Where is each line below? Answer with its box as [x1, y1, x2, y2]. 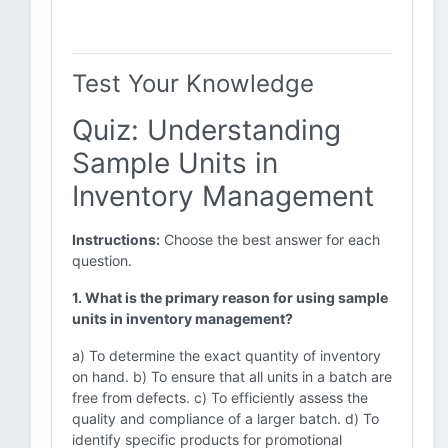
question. [72, 252, 132, 269]
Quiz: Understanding [72, 113, 341, 147]
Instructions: [72, 231, 160, 248]
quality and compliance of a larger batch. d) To [72, 410, 379, 427]
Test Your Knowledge [72, 69, 314, 98]
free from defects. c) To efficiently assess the [72, 389, 368, 406]
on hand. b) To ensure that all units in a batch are [72, 368, 392, 385]
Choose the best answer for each [160, 231, 380, 248]
